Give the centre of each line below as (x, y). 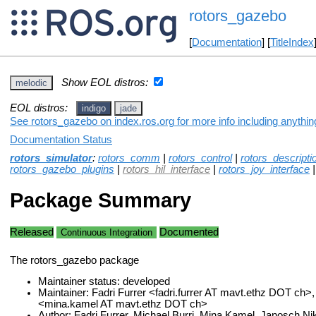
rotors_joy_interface (264, 169)
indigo (94, 108)
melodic (31, 83)
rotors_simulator (51, 158)
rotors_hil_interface (166, 169)
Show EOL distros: (105, 82)
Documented (189, 232)
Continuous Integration (107, 232)
